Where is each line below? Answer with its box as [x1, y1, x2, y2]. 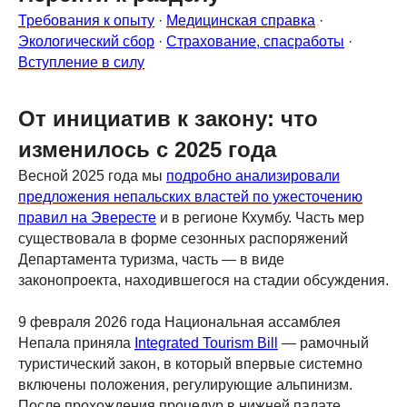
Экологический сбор [18, 34, 154, 49]
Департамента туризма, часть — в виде [18, 252, 284, 267]
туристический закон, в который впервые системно [18, 356, 362, 372]
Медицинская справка [166, 13, 315, 28]
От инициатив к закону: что [18, 106, 318, 131]
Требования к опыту [18, 13, 154, 28]
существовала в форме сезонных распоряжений [18, 231, 348, 246]
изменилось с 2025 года [18, 137, 276, 162]
